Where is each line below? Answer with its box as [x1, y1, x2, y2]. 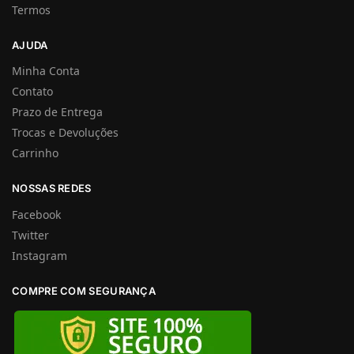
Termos [12, 2, 51, 17]
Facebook [12, 206, 61, 222]
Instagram [12, 247, 67, 263]
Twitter [12, 227, 49, 243]
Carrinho [12, 145, 58, 161]
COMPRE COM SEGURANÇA [12, 284, 156, 297]
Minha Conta [12, 63, 80, 79]
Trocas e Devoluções [12, 125, 119, 141]
